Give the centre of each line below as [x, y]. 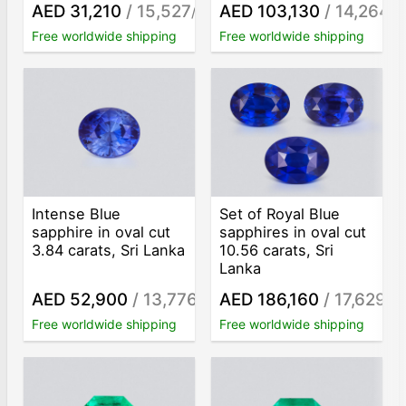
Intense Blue [77, 214]
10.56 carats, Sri [277, 251]
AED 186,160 [270, 299]
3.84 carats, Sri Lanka [109, 251]
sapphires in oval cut [293, 232]
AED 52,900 [80, 299]
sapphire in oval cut [101, 232]
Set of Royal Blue [280, 214]
